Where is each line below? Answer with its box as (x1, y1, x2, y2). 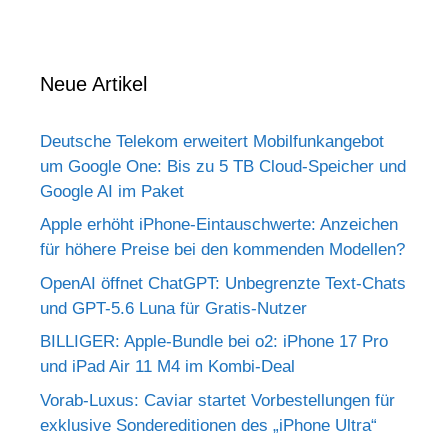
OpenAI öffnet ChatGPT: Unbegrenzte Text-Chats (40, 273, 406, 293)
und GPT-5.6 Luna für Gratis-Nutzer (40, 298, 307, 318)
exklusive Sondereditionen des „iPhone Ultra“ (40, 415, 377, 435)
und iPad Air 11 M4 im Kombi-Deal (40, 357, 295, 377)
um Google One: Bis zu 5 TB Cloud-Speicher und (40, 156, 406, 176)
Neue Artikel (40, 72, 147, 95)
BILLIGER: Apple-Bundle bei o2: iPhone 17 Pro (40, 332, 388, 352)
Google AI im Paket (40, 181, 184, 201)
